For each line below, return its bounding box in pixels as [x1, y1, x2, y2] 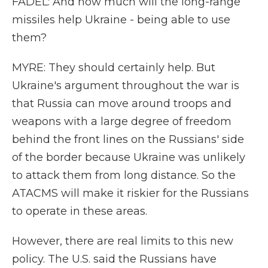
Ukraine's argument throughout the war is [12, 79, 239, 92]
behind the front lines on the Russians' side [12, 133, 244, 146]
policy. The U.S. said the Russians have [12, 252, 217, 266]
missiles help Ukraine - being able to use [12, 13, 230, 26]
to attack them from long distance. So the [12, 169, 236, 182]
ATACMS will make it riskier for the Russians [12, 187, 249, 200]
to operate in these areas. [12, 205, 147, 218]
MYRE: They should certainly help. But [12, 61, 215, 74]
